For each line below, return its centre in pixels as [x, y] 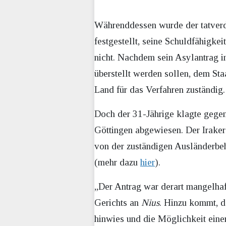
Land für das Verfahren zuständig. [160, 89]
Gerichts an [118, 202]
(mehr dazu [117, 162]
